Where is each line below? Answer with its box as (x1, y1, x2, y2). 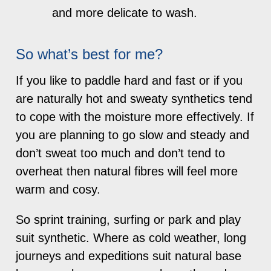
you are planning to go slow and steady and (16, 128, 250, 142)
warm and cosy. (16, 182, 101, 196)
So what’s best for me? (16, 45, 163, 62)
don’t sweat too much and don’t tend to (16, 146, 226, 160)
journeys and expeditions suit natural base (16, 249, 242, 263)
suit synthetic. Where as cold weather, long (16, 230, 247, 244)
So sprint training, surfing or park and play (16, 212, 241, 226)
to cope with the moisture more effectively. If (16, 109, 255, 123)
